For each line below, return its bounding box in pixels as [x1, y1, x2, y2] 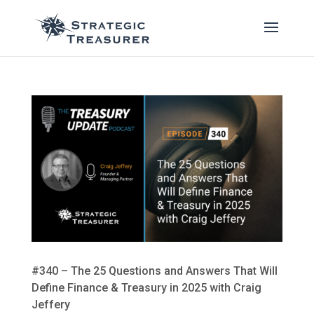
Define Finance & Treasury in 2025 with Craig [31, 281, 261, 295]
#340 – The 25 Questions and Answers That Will [31, 264, 278, 278]
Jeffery [31, 298, 70, 312]
